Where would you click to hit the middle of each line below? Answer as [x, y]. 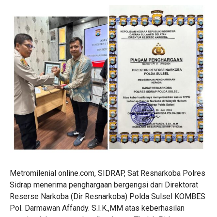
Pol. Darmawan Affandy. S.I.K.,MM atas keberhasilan [97, 208]
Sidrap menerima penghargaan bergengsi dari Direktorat [104, 185]
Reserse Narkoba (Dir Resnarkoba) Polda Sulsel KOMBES [108, 197]
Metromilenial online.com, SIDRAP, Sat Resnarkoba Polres [108, 173]
